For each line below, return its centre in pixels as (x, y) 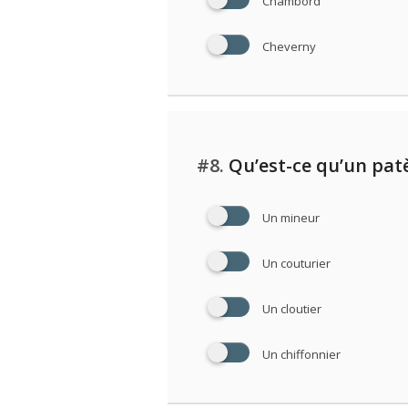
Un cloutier (291, 309)
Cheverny (289, 47)
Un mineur (291, 218)
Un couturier (296, 264)
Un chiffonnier (301, 355)
